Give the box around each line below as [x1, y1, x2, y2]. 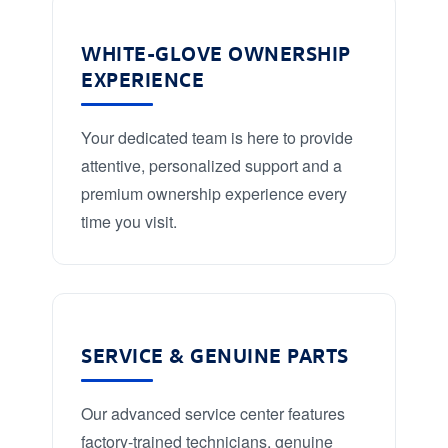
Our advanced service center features [81, 401, 345, 425]
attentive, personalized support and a [81, 153, 342, 177]
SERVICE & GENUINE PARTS [81, 341, 349, 367]
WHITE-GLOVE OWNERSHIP [81, 39, 351, 65]
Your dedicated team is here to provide [81, 125, 353, 149]
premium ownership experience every [81, 181, 347, 205]
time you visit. [81, 209, 177, 233]
